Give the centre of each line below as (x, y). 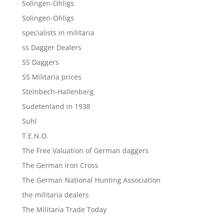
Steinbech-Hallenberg (58, 91)
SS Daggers (40, 62)
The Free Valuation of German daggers (85, 150)
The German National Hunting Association (91, 180)
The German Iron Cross (60, 165)
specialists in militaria (58, 32)
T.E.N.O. (35, 136)
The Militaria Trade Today (64, 209)
